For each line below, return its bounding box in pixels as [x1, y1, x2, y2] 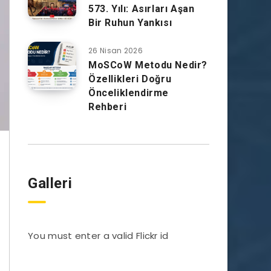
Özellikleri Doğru [88, 73, 172, 85]
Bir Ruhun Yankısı [88, 17, 172, 28]
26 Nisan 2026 [88, 45, 143, 56]
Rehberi [88, 101, 127, 113]
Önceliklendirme [88, 87, 169, 99]
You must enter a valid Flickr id [28, 229, 169, 242]
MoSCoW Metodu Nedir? [88, 59, 208, 71]
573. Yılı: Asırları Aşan [88, 3, 195, 15]
